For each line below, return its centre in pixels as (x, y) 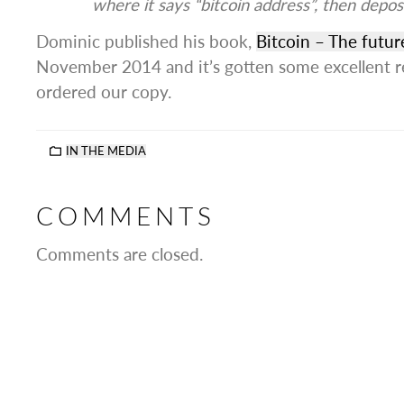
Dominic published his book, (146, 41)
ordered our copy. (104, 92)
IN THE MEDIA (106, 151)
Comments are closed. (119, 254)
